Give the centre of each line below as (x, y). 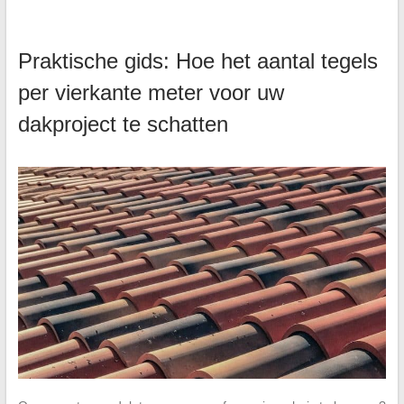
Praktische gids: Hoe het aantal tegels (197, 61)
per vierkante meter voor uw (151, 93)
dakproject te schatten (123, 124)
